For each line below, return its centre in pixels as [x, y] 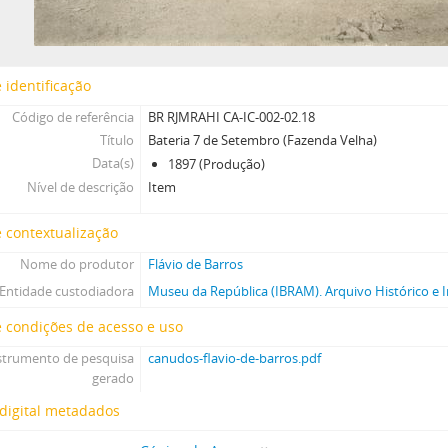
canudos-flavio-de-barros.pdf [235, 358]
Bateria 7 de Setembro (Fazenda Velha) [263, 140]
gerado [112, 378]
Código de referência [72, 117]
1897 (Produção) [217, 164]
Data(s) [112, 163]
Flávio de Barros [196, 264]
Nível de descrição [80, 187]
